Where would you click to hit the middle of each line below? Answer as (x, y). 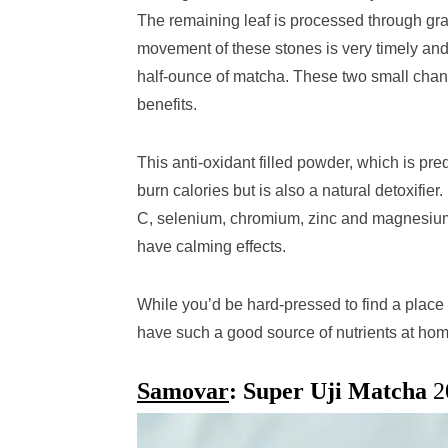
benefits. (167, 104)
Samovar (183, 391)
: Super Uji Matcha (331, 391)
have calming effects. (211, 246)
